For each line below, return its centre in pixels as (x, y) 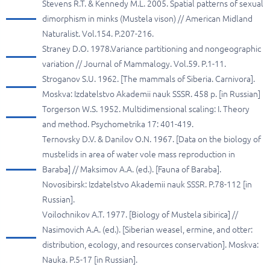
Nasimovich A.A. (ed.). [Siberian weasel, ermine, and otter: (147, 230)
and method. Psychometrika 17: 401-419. (118, 124)
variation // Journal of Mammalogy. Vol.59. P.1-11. (134, 64)
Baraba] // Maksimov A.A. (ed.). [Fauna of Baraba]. (132, 169)
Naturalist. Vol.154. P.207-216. (98, 34)
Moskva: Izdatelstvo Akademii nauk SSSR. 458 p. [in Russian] (151, 94)
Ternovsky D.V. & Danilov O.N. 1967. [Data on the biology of (152, 139)
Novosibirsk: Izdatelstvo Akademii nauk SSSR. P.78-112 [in (147, 184)
